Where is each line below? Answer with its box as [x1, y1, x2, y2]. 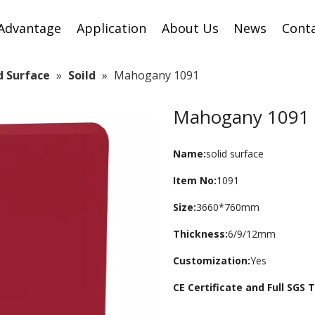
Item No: [173, 174, 217, 187]
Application [76, 20, 146, 37]
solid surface [206, 147, 267, 160]
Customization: [173, 254, 251, 267]
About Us [161, 20, 219, 37]
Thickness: [173, 227, 229, 240]
